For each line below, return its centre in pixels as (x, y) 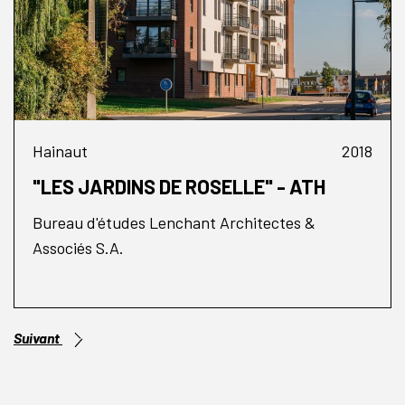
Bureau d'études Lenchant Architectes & (174, 223)
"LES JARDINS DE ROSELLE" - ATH (179, 187)
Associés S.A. (78, 248)
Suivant (38, 338)
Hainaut (60, 151)
